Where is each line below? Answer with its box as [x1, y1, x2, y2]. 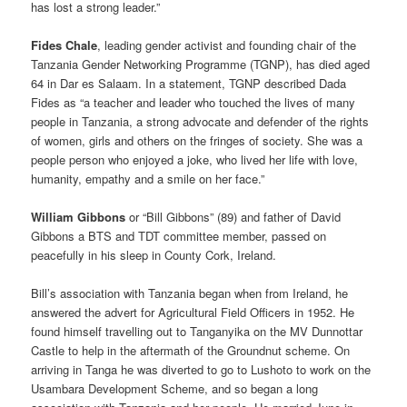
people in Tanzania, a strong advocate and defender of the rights [31, 112, 370, 130]
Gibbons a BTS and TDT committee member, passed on [31, 226, 327, 244]
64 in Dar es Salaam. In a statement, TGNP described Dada [31, 74, 347, 92]
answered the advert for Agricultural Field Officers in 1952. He [31, 303, 355, 322]
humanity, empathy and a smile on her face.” [31, 169, 265, 187]
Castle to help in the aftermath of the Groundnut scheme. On [31, 342, 351, 360]
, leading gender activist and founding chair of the [97, 35, 357, 54]
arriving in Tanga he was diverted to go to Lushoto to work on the [31, 361, 372, 379]
